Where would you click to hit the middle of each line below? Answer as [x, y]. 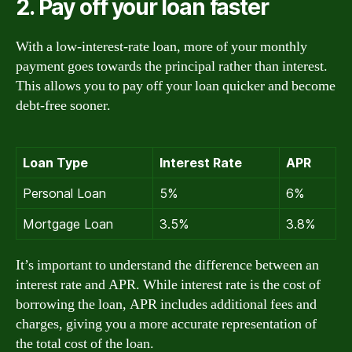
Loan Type [55, 162]
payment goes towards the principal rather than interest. [172, 66]
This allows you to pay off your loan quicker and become [176, 86]
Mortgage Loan [68, 224]
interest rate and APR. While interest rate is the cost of [168, 284]
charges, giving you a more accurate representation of [166, 324]
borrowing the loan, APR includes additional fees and [166, 304]
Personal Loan [64, 193]
